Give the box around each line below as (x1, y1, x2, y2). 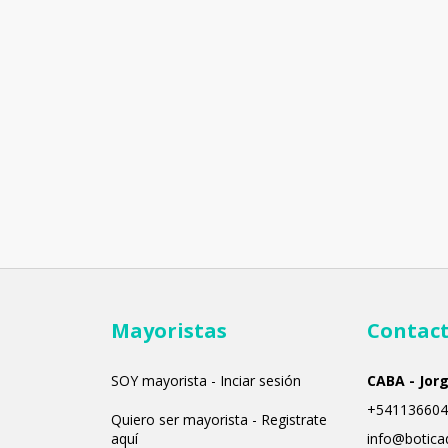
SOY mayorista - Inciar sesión (111, 371, 302, 391)
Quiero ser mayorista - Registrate (111, 410, 328, 430)
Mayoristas (111, 317, 228, 345)
